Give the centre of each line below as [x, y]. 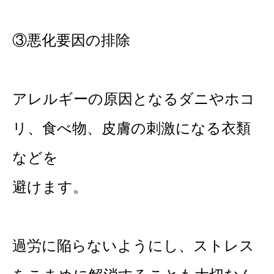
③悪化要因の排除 [71, 40]
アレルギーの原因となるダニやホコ [134, 98]
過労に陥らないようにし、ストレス [133, 245]
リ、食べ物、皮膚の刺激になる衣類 [131, 128]
